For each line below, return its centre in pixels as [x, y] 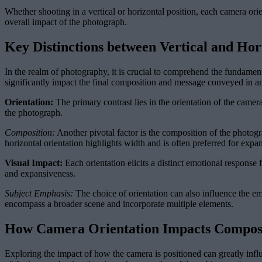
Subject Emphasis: [39, 193]
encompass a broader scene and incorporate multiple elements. [119, 204]
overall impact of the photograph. [66, 22]
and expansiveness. [40, 173]
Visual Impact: [34, 163]
